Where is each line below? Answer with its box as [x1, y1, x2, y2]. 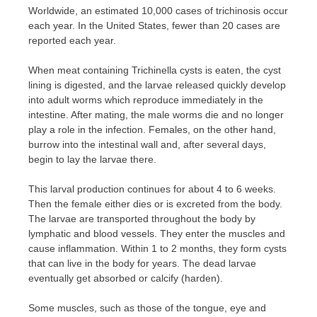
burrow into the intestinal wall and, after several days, [28, 138, 266, 150]
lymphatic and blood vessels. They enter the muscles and [28, 227, 285, 239]
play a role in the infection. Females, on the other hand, [28, 123, 276, 135]
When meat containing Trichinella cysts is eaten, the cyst [28, 64, 281, 76]
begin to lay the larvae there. [28, 153, 156, 165]
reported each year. [28, 34, 116, 46]
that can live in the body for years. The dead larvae [28, 257, 256, 269]
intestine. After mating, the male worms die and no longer [28, 108, 284, 120]
